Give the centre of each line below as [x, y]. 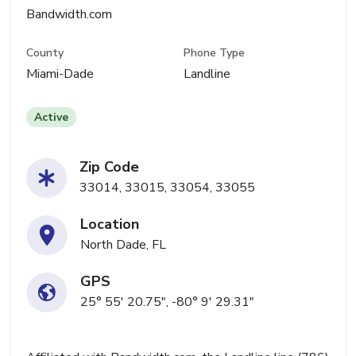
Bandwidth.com [69, 14]
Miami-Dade [60, 74]
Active [51, 118]
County [45, 53]
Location [110, 224]
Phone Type [215, 53]
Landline [207, 74]
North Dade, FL [123, 245]
